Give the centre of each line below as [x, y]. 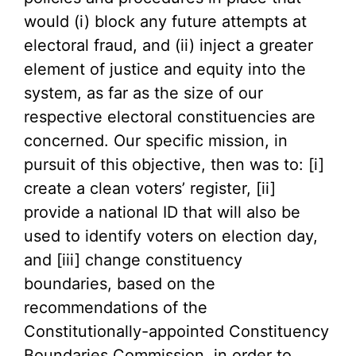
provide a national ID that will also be [162, 212]
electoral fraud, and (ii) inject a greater [168, 45]
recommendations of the [116, 308]
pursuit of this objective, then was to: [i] [174, 164]
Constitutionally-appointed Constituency [176, 331]
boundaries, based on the [120, 284]
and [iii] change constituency [133, 260]
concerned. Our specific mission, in [156, 141]
